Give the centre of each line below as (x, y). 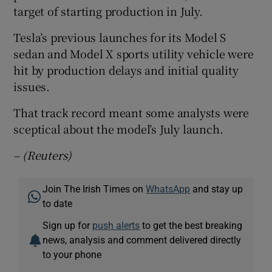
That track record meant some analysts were (131, 112)
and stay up (217, 189)
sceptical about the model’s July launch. (118, 128)
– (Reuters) (43, 155)
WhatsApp (168, 189)
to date (58, 203)
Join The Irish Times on (94, 189)
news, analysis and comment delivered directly (142, 240)
